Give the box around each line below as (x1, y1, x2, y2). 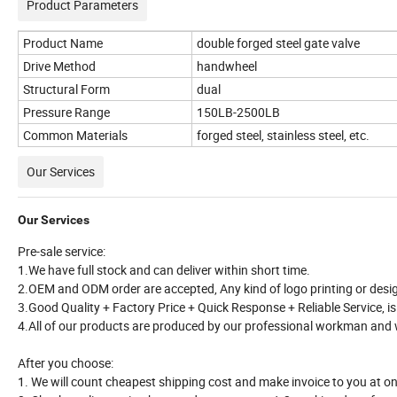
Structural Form (23, 81, 110, 98)
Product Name (23, 35, 103, 52)
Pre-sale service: (18, 243, 105, 261)
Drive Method (23, 58, 96, 75)
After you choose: (18, 354, 113, 372)
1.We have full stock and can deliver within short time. (18, 261, 310, 279)
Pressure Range (23, 104, 110, 121)
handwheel (197, 58, 257, 75)
